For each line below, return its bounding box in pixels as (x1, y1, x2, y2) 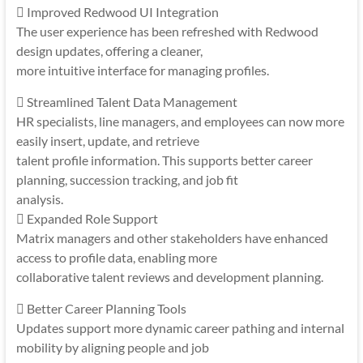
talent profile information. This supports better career (15, 152, 313, 169)
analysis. (15, 191, 63, 207)
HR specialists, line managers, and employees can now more (15, 113, 344, 130)
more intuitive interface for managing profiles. (15, 62, 269, 79)
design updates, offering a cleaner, (15, 43, 203, 59)
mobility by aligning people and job (15, 340, 209, 356)
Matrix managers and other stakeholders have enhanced (15, 230, 328, 246)
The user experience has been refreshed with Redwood (15, 23, 318, 40)
